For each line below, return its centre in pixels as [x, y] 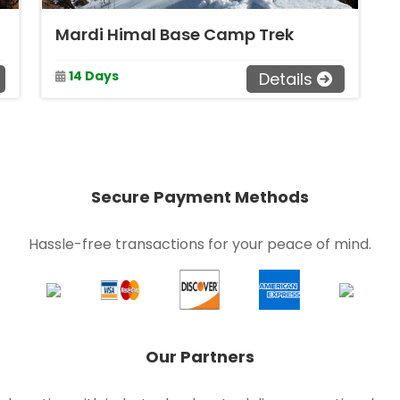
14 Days [94, 75]
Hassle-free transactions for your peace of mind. [200, 244]
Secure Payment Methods [200, 197]
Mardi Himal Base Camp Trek [175, 34]
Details [286, 79]
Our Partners [200, 357]
